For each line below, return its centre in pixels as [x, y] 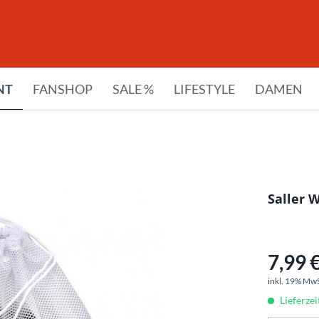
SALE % [133, 89]
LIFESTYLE [204, 89]
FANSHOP [63, 89]
